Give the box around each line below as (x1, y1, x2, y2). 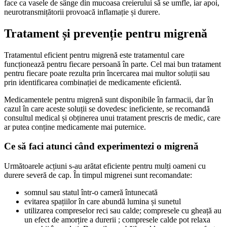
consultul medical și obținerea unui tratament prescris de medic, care (4, 113, 220, 122)
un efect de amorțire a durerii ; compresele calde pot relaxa (24, 215, 210, 224)
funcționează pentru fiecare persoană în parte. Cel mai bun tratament (4, 59, 221, 68)
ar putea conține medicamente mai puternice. (4, 122, 146, 131)
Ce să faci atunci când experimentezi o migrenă (4, 141, 199, 152)
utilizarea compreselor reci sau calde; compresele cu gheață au (24, 206, 221, 215)
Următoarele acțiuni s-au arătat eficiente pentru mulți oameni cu (4, 161, 206, 170)
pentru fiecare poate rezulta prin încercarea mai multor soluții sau (4, 68, 210, 78)
